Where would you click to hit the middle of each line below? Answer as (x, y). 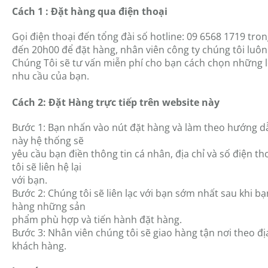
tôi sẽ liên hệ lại (46, 167)
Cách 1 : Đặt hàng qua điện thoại (89, 11)
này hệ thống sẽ (48, 141)
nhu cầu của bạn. (50, 76)
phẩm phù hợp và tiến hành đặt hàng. (97, 220)
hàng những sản (48, 206)
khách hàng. (39, 246)
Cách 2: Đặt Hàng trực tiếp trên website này (115, 102)
